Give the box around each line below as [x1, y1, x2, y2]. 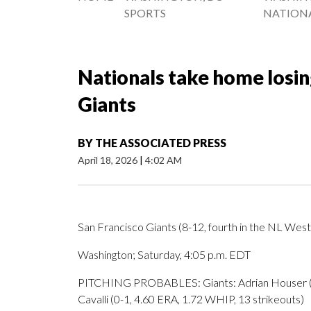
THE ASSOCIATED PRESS [95, 136, 226, 150]
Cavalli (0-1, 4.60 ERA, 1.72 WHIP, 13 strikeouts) [78, 292, 304, 306]
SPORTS [124, 6, 166, 20]
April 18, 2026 [78, 154, 140, 167]
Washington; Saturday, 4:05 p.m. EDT [78, 248, 251, 262]
